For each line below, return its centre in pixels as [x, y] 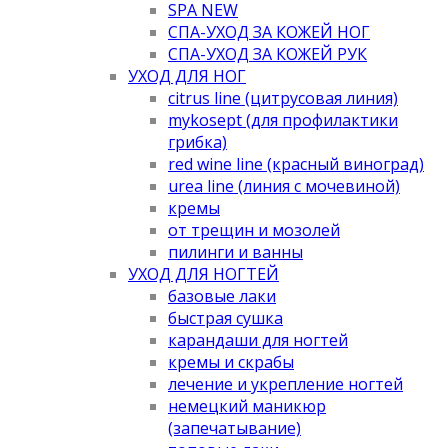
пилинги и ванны [235, 251]
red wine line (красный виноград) [296, 163]
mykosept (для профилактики [283, 119]
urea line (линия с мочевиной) [284, 185]
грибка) [197, 141]
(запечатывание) [234, 427]
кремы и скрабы [231, 361]
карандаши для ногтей [258, 339]
